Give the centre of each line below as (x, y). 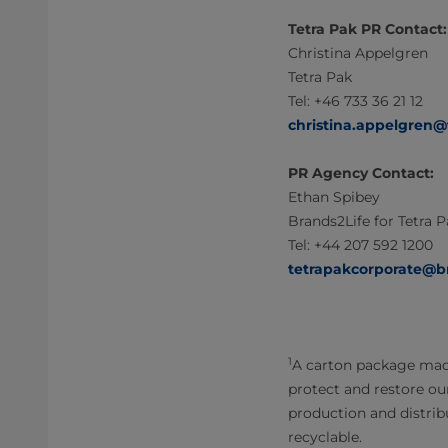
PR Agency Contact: (361, 173)
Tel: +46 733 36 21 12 (355, 101)
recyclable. (325, 437)
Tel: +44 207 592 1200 (360, 245)
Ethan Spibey (334, 197)
